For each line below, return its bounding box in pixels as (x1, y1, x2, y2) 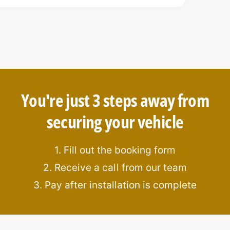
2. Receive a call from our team (43, 162, 187, 174)
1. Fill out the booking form (54, 144, 176, 157)
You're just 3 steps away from (21, 88, 209, 112)
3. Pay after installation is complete (33, 179, 197, 191)
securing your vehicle (46, 110, 184, 134)
